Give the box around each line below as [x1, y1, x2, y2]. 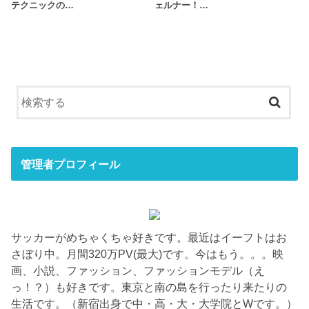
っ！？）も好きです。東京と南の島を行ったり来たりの [11, 280, 288, 293]
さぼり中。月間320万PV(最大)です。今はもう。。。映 [11, 247, 284, 260]
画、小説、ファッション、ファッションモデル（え [11, 263, 266, 277]
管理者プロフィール [20, 157, 120, 170]
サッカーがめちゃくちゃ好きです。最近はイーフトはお [11, 230, 288, 243]
